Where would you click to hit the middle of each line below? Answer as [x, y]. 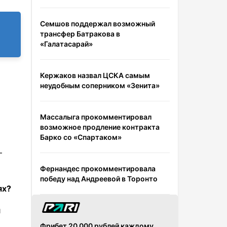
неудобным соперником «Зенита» [100, 85]
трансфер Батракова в [80, 33]
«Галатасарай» [66, 44]
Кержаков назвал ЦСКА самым [95, 75]
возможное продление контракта [100, 127]
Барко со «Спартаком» [81, 137]
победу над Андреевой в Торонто [99, 178]
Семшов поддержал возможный [98, 23]
